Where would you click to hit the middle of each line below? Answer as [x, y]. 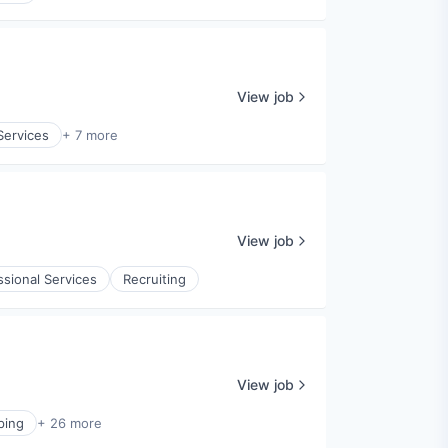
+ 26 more [69, 423]
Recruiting [154, 279]
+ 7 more [90, 135]
